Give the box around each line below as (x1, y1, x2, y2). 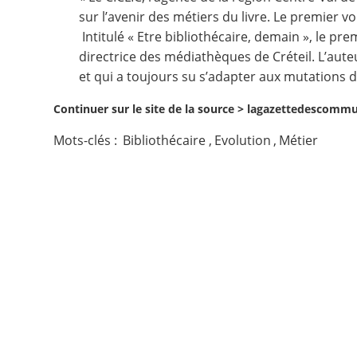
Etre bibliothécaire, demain (137, 28, 300, 45)
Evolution (214, 131, 271, 149)
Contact (20, 16, 75, 38)
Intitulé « (79, 28, 138, 45)
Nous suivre (20, 66, 104, 88)
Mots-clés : (53, 131, 121, 149)
